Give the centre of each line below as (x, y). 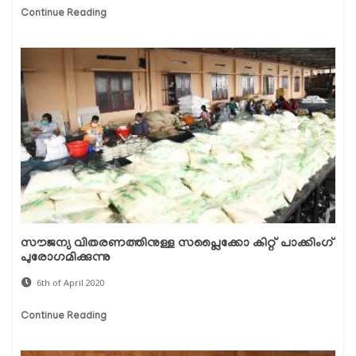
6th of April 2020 (71, 282)
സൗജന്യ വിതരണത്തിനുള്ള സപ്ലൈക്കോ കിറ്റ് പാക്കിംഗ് (178, 244)
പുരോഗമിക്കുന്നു (66, 258)
